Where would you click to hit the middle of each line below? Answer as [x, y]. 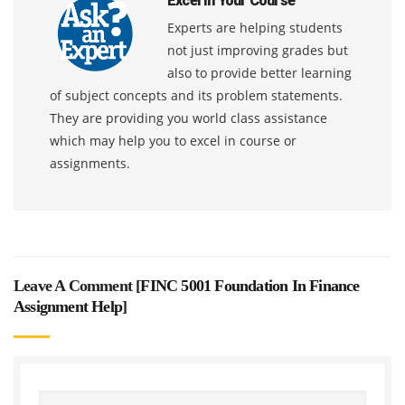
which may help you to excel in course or [173, 140]
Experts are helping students [255, 27]
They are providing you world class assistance [188, 118]
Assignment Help [68, 306]
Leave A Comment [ [77, 285]
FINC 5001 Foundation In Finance [250, 285]
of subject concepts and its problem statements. [196, 95]
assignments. [90, 163]
